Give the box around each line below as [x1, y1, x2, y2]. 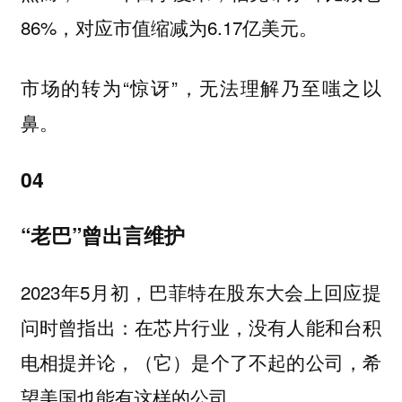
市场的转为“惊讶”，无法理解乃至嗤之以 [20, 73, 382, 100]
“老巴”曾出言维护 [20, 219, 185, 249]
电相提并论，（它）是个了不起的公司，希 [20, 348, 382, 376]
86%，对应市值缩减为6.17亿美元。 [20, 13, 318, 40]
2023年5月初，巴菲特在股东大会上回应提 [20, 278, 382, 306]
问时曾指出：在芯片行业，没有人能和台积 [20, 313, 382, 341]
